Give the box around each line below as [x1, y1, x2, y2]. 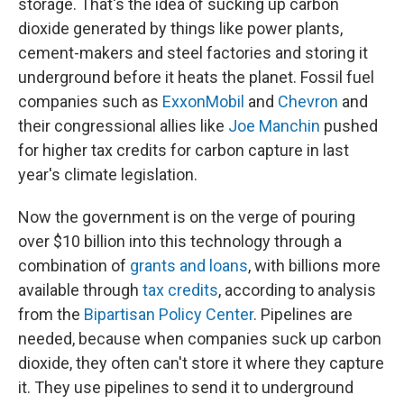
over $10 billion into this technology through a [18, 231, 342, 251]
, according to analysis [218, 280, 376, 299]
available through [18, 280, 142, 299]
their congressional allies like [18, 115, 228, 135]
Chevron [278, 91, 338, 111]
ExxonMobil [162, 91, 244, 111]
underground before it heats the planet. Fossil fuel [18, 67, 374, 87]
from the [18, 304, 84, 324]
